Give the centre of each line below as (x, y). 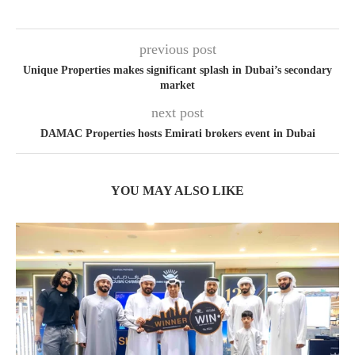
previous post (177, 50)
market (177, 86)
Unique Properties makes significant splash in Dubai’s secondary (177, 71)
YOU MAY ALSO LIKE (177, 191)
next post (177, 113)
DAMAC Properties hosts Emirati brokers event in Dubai (177, 134)
